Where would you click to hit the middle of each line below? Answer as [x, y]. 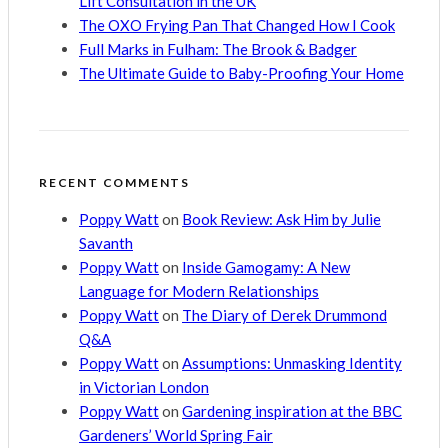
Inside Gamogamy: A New [266, 267]
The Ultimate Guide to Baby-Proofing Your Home [241, 73]
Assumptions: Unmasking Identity [292, 363]
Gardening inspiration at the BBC [292, 411]
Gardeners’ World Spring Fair [176, 435]
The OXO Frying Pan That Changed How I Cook [237, 25]
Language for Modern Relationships [199, 291]
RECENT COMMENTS [114, 183]
